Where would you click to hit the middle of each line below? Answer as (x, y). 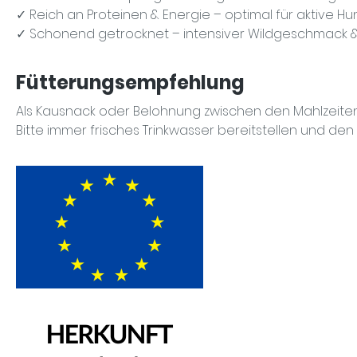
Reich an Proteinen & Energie (120, 14)
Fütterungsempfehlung (130, 82)
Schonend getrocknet (99, 33)
